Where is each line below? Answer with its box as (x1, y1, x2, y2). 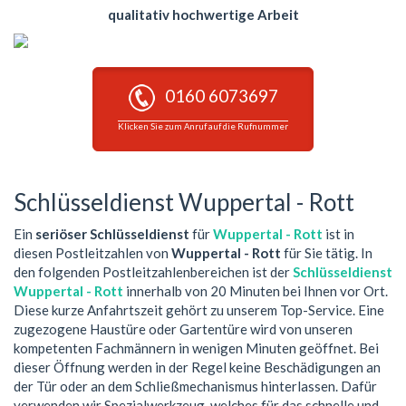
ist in (323, 225, 354, 242)
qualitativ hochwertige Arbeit (107, 5, 299, 23)
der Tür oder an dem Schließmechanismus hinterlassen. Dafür (14, 377, 377, 394)
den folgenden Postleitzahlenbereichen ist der (14, 263, 293, 280)
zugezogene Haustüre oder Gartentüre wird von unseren (14, 320, 353, 337)
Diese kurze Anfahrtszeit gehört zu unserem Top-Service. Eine (14, 301, 384, 318)
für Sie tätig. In (281, 244, 372, 261)
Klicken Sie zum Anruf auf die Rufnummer (118, 121, 288, 132)
